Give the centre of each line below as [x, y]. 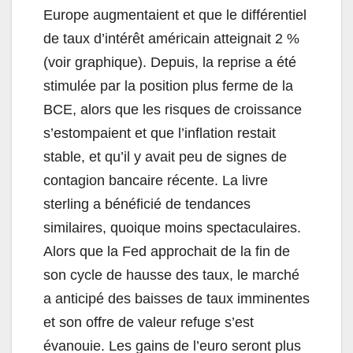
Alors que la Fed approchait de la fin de [167, 252]
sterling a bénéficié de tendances [147, 204]
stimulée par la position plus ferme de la [168, 86]
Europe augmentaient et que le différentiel [175, 15]
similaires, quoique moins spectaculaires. [172, 228]
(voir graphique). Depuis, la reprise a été [170, 63]
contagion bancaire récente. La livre [156, 181]
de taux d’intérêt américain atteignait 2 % [171, 39]
